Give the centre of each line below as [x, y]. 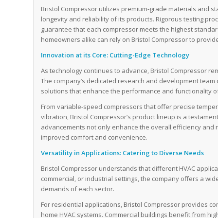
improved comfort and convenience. [94, 137]
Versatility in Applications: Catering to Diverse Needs [123, 153]
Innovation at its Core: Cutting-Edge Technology [115, 55]
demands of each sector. [78, 189]
